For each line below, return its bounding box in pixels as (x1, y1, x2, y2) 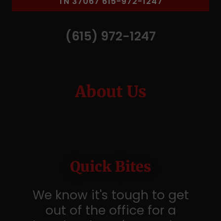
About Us (74, 82, 147, 102)
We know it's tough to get (32, 186, 189, 204)
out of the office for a (45, 202, 176, 219)
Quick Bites (70, 157, 151, 176)
